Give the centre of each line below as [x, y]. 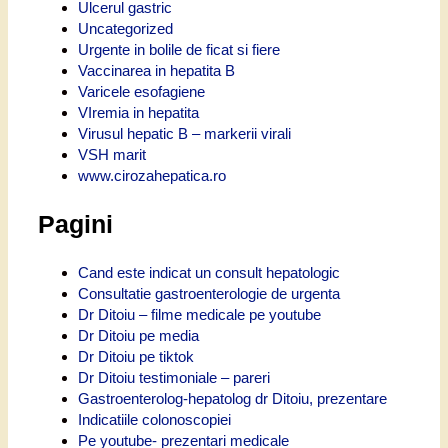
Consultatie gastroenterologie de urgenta [209, 294]
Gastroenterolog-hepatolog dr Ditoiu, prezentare [232, 399]
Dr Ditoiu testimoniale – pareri [174, 378]
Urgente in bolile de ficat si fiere [179, 49]
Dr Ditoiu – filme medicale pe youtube [199, 315]
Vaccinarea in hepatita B [156, 70]
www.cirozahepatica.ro [152, 175]
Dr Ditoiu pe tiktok [136, 357]
